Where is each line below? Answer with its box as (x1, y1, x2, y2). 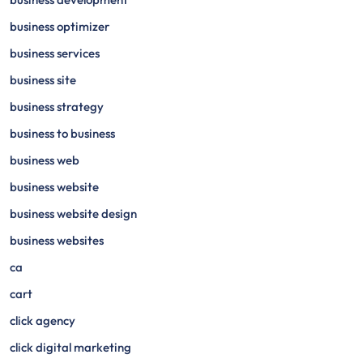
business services (10, 45, 100, 61)
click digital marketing (10, 340, 131, 355)
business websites (10, 233, 104, 248)
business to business (10, 126, 115, 141)
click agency (10, 313, 75, 328)
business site (10, 72, 76, 88)
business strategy (10, 99, 104, 114)
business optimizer (10, 19, 109, 34)
